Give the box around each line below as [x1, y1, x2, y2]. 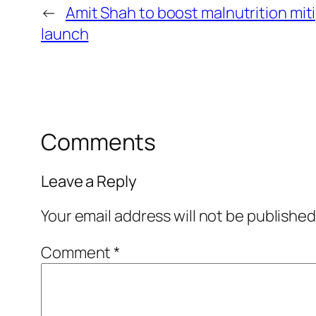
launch [41, 23, 89, 44]
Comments [41, 126, 157, 157]
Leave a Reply [41, 171, 137, 193]
